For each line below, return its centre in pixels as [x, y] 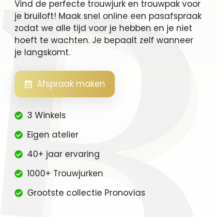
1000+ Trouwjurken [65, 173]
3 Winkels [46, 116]
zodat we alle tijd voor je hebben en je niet [103, 28]
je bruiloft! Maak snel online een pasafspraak [108, 16]
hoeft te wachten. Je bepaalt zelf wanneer [104, 40]
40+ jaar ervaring [63, 154]
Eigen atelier [53, 135]
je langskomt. [42, 52]
